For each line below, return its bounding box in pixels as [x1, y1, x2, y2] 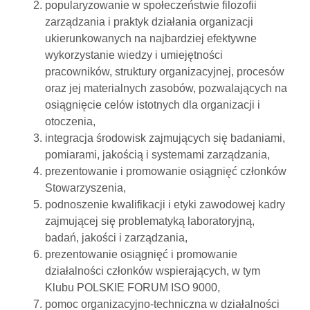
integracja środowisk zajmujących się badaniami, [45, 132, 285, 145]
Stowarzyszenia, [45, 182, 126, 194]
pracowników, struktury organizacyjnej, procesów [45, 66, 284, 78]
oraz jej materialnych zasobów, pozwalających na [45, 82, 287, 95]
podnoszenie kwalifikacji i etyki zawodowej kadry [45, 199, 285, 211]
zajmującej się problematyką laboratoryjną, [45, 215, 255, 228]
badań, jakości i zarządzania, [45, 232, 188, 244]
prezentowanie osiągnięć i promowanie [45, 248, 237, 261]
